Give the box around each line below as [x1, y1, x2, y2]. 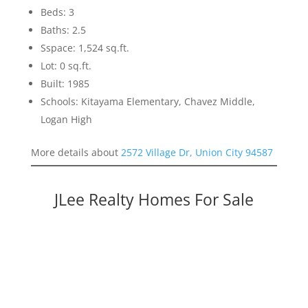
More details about [30, 146, 121, 159]
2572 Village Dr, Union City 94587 [120, 146, 273, 159]
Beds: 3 [40, 5, 74, 19]
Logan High [40, 113, 92, 126]
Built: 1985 [40, 77, 89, 91]
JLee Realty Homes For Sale [54, 188, 254, 211]
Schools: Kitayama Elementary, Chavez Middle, [40, 95, 255, 109]
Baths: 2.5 [40, 23, 86, 37]
